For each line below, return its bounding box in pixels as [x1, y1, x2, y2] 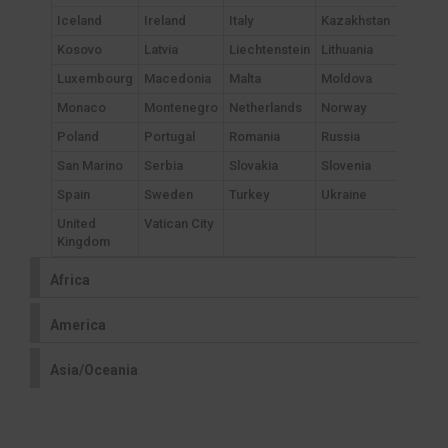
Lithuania [321, 42, 373, 58]
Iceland [57, 13, 102, 29]
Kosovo [57, 42, 102, 58]
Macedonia [144, 71, 211, 87]
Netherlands [229, 100, 302, 116]
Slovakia [229, 158, 278, 174]
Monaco [57, 100, 106, 116]
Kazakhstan [321, 13, 390, 29]
